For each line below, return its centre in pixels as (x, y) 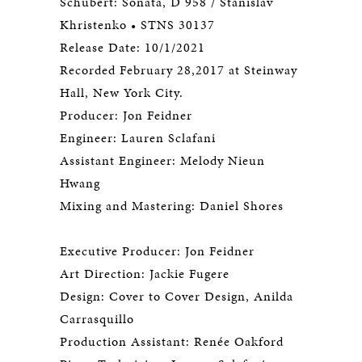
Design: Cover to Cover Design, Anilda (177, 297)
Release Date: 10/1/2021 (133, 48)
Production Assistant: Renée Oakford (172, 342)
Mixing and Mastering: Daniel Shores (172, 206)
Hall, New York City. (122, 93)
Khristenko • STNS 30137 (137, 25)
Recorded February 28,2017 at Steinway (179, 70)
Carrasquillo (97, 319)
